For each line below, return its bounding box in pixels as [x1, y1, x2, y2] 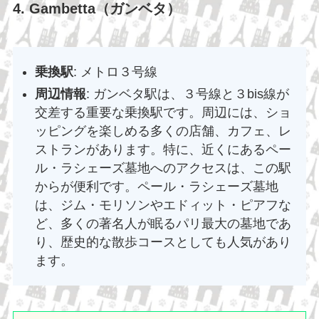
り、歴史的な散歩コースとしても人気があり [35, 234, 292, 249]
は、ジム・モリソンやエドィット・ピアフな [35, 197, 292, 212]
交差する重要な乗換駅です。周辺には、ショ [35, 105, 292, 120]
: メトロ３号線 [73, 65, 158, 80]
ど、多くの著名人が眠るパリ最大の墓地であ [35, 216, 292, 231]
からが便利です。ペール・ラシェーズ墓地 [35, 179, 279, 194]
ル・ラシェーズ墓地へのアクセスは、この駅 [35, 160, 292, 175]
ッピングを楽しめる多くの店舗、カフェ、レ [35, 123, 292, 138]
